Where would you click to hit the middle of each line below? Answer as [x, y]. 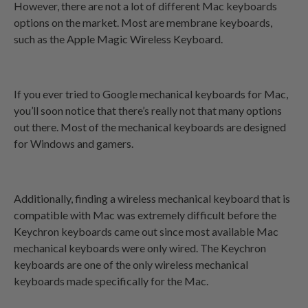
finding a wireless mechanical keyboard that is [183, 198]
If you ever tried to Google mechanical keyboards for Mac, [151, 93]
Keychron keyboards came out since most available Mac [146, 231]
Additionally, [44, 198]
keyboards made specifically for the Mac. [112, 280]
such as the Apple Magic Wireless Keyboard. [118, 38]
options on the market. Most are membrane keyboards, [143, 22]
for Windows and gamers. [74, 143]
